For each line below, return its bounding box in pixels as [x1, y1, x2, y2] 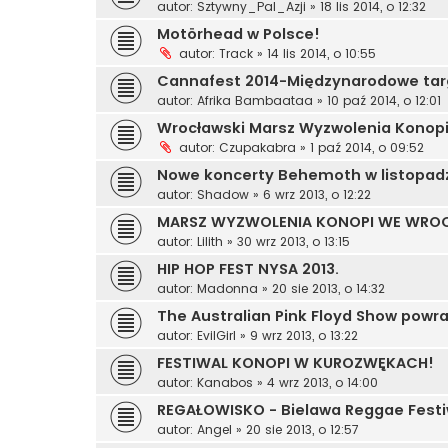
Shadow [197, 186, 249, 204]
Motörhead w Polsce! [157, 24, 320, 45]
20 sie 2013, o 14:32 [272, 280, 385, 298]
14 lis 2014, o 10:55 [267, 45, 376, 63]
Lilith [197, 233, 223, 251]
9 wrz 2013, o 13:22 [250, 327, 358, 345]
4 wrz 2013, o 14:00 [267, 374, 378, 392]
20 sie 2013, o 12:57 [246, 421, 359, 439]
